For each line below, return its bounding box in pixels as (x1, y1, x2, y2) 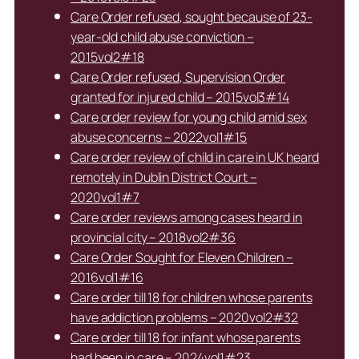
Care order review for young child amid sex (71, 108, 307, 127)
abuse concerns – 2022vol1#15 (71, 128, 248, 147)
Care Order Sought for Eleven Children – (71, 248, 294, 267)
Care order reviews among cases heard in (71, 208, 303, 227)
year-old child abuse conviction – (71, 28, 254, 46)
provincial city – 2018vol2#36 (71, 228, 236, 247)
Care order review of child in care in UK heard (71, 148, 320, 167)
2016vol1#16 (71, 268, 143, 287)
